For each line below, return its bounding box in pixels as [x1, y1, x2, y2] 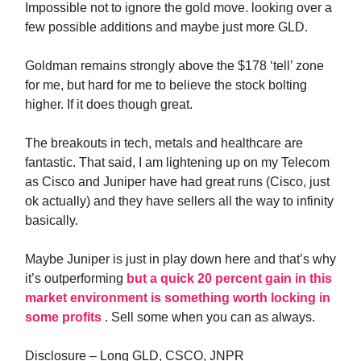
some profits [25, 310, 105, 324]
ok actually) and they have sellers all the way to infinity [25, 194, 334, 208]
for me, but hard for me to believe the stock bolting [25, 78, 307, 92]
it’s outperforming [25, 272, 127, 285]
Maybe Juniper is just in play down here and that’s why [25, 252, 336, 266]
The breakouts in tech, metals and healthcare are [25, 136, 303, 150]
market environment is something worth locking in [25, 291, 330, 305]
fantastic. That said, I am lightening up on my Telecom [25, 156, 330, 169]
